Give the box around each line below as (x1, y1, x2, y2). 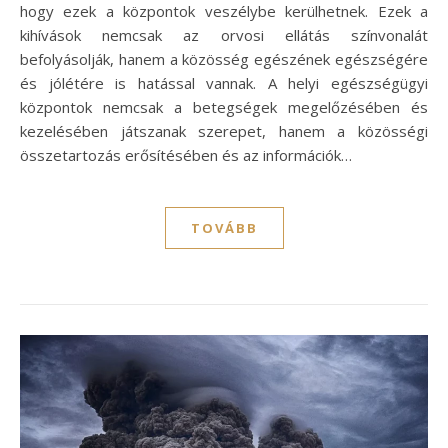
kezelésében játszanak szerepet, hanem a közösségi (20, 120, 428, 141)
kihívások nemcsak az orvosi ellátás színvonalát (20, 24, 428, 45)
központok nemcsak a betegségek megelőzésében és (20, 96, 428, 117)
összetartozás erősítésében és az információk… (20, 144, 352, 165)
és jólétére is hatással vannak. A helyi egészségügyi (20, 72, 428, 93)
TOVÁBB (190, 218, 258, 237)
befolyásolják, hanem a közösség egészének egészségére (20, 48, 428, 69)
